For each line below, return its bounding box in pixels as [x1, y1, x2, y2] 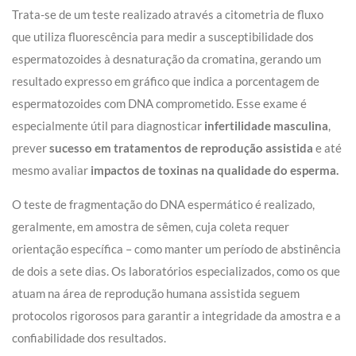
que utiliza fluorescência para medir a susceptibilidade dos [12, 29, 314, 44]
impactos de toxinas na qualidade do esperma [91, 163, 336, 178]
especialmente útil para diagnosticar [12, 118, 204, 133]
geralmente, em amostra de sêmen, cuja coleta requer [12, 219, 289, 234]
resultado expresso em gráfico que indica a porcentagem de [12, 74, 319, 89]
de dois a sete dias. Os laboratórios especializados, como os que [12, 264, 340, 279]
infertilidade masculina [204, 118, 328, 133]
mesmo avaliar [12, 163, 91, 178]
